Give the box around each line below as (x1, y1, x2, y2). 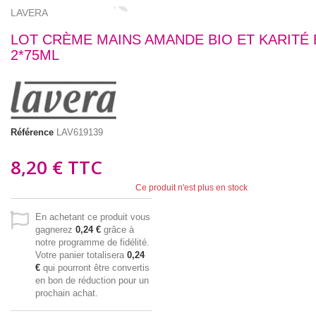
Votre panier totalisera (35, 250, 127, 261)
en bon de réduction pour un (35, 275, 149, 286)
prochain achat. (35, 288, 98, 299)
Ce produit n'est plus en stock (135, 183, 248, 193)
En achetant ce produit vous (35, 212, 150, 223)
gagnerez (35, 224, 75, 236)
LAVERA (11, 7, 48, 19)
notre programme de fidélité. (35, 237, 150, 248)
